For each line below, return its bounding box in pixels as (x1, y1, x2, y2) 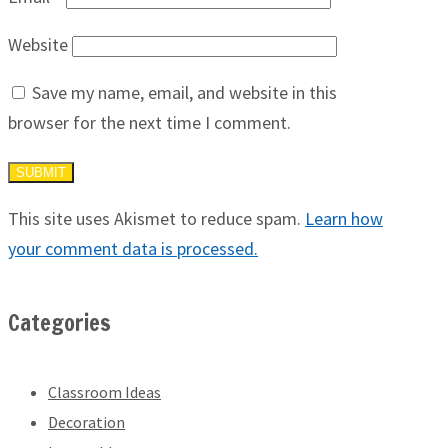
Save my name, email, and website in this (32, 81, 337, 105)
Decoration (48, 412, 125, 433)
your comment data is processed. (8, 237, 258, 261)
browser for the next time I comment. (8, 111, 291, 135)
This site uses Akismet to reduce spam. (8, 207, 305, 231)
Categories (8, 307, 111, 339)
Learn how (305, 207, 383, 231)
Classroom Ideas (48, 382, 161, 403)
